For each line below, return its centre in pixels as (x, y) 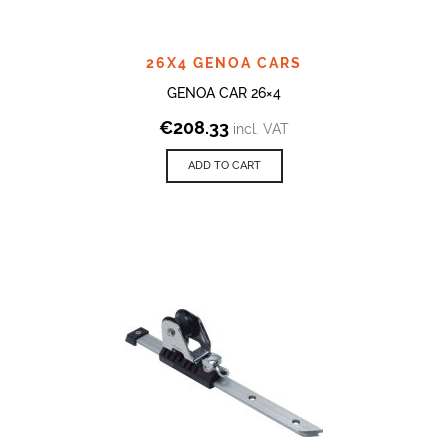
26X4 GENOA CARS (224, 62)
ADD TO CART (224, 165)
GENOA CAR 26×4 (224, 92)
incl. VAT (261, 128)
